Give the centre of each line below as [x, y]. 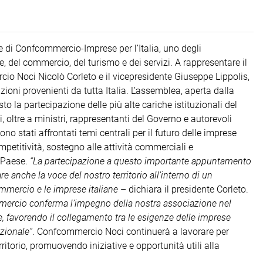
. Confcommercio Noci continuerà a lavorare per [131, 231]
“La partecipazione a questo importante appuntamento [141, 161]
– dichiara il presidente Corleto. [183, 189]
